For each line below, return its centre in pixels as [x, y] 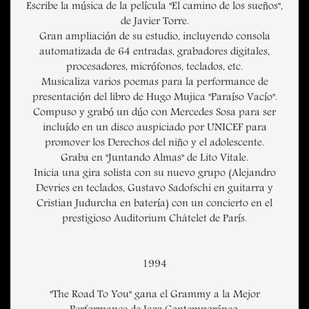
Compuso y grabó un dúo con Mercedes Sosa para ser [154, 113]
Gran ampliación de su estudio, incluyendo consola [154, 38]
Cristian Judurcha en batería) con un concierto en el [154, 205]
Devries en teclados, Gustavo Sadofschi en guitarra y [154, 189]
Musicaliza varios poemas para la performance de [154, 83]
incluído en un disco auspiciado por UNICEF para [154, 129]
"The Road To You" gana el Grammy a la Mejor [154, 296]
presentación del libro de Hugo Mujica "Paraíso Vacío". [154, 98]
